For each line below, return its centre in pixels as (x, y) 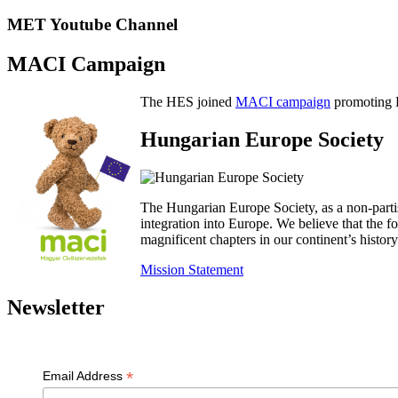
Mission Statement (192, 270)
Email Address (84, 375)
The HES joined (188, 102)
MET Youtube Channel (92, 25)
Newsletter (56, 307)
